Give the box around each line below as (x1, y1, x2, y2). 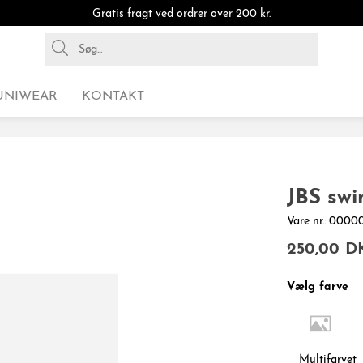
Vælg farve (287, 281, 348, 293)
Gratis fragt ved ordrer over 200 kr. (92, 8, 271, 20)
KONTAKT (82, 90, 144, 103)
